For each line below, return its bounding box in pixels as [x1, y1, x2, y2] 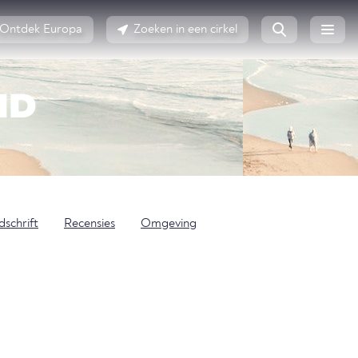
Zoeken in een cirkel [133, 23, 237, 36]
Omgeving [141, 217, 197, 230]
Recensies [64, 217, 115, 230]
